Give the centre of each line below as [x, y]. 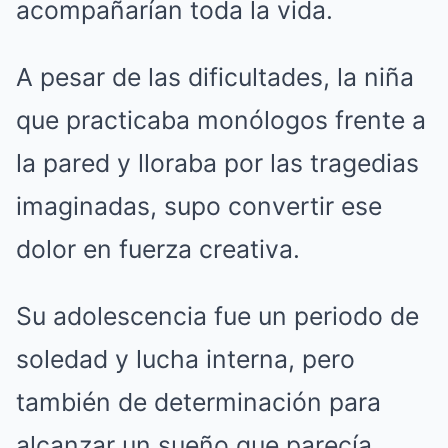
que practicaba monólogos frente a [221, 120]
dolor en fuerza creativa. [158, 249]
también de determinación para [198, 402]
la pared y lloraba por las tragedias [217, 163]
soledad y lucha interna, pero [185, 359]
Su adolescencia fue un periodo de [217, 316]
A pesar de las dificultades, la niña [215, 77]
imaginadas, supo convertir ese [199, 206]
